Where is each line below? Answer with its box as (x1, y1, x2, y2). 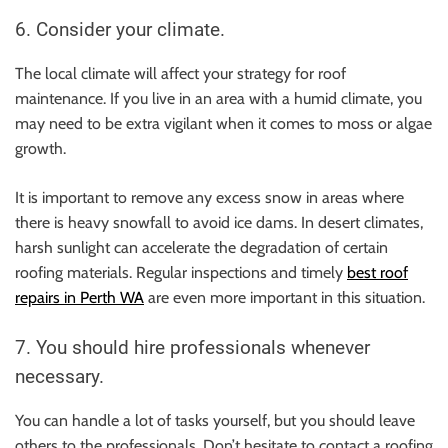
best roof (347, 262, 408, 282)
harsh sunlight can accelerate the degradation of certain (15, 237, 388, 257)
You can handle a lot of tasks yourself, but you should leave (15, 410, 415, 430)
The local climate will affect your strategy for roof (15, 63, 346, 83)
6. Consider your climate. (15, 18, 225, 41)
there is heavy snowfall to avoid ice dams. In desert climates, (15, 212, 423, 232)
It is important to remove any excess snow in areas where (15, 187, 404, 207)
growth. (15, 138, 66, 158)
